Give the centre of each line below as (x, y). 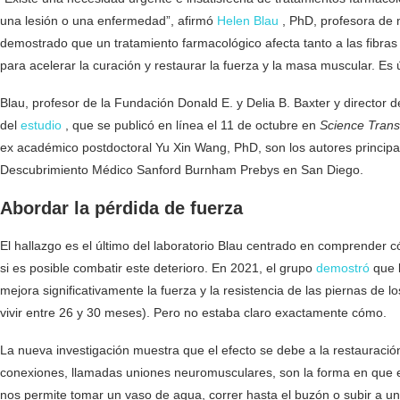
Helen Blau (248, 21)
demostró (343, 268)
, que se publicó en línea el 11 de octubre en (191, 125)
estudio (41, 125)
